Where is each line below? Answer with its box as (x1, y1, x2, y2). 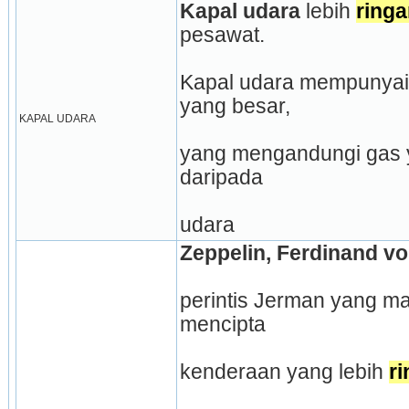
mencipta (179, 313, 266, 337)
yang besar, (179, 95, 290, 119)
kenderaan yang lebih (179, 361, 389, 384)
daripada (179, 166, 263, 190)
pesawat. (179, 24, 265, 47)
